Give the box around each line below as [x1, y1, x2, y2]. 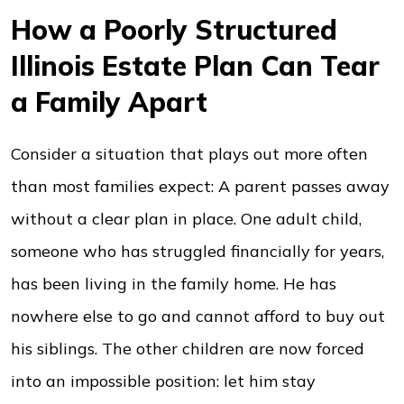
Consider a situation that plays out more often [11, 143, 368, 164]
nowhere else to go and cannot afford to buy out [11, 306, 385, 326]
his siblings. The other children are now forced [11, 338, 364, 359]
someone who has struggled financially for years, [11, 241, 384, 262]
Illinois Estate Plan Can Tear [11, 49, 380, 83]
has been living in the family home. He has [11, 273, 336, 294]
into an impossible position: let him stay [11, 371, 316, 391]
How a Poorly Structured [11, 13, 337, 47]
